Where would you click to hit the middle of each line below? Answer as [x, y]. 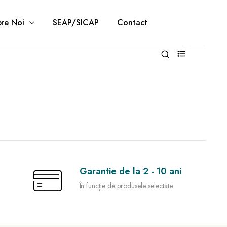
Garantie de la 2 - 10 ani [130, 171]
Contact [132, 23]
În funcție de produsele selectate [126, 186]
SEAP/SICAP [76, 23]
